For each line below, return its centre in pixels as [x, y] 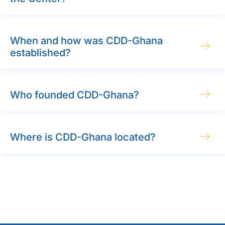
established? [40, 52]
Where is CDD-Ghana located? [83, 137]
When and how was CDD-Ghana [86, 40]
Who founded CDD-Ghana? [75, 95]
